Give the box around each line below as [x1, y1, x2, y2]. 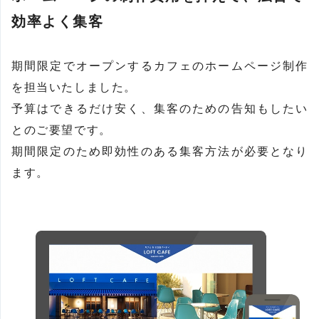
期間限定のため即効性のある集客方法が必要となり [11, 145, 308, 157]
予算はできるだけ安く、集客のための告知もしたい [11, 103, 308, 115]
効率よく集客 [11, 14, 104, 29]
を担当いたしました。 [11, 81, 137, 93]
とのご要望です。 [11, 124, 112, 136]
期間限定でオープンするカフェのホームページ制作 [11, 60, 308, 72]
